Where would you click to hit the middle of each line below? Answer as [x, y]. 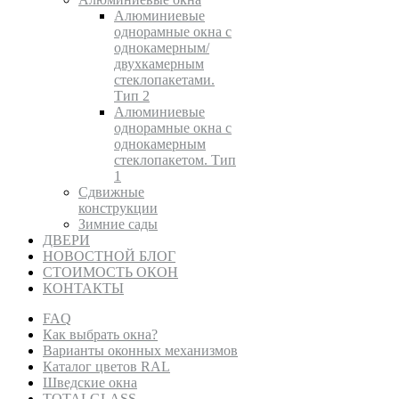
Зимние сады [118, 224]
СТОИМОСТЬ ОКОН [110, 273]
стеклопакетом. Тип [175, 160]
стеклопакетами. [164, 80]
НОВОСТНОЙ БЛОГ [109, 256]
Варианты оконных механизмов [140, 351]
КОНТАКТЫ [83, 289]
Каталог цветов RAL [106, 367]
